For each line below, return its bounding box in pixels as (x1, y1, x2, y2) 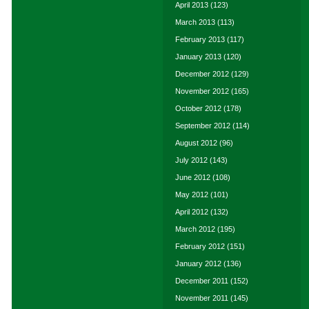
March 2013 (175, 18, 215, 26)
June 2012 (175, 173, 210, 181)
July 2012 (175, 156, 208, 164)
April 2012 (175, 208, 208, 216)
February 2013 (175, 35, 225, 43)
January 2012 (175, 259, 221, 268)
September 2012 (175, 121, 230, 130)
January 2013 (175, 52, 221, 61)
